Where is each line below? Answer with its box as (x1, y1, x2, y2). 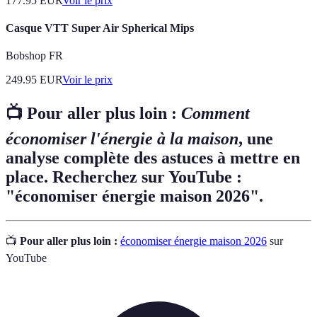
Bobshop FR (6, 50, 63, 62)
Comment (181, 104, 250, 122)
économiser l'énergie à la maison (6, 129, 238, 148)
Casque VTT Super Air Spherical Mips (6, 21, 194, 34)
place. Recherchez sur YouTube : (6, 168, 242, 186)
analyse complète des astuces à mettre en (6, 149, 300, 167)
